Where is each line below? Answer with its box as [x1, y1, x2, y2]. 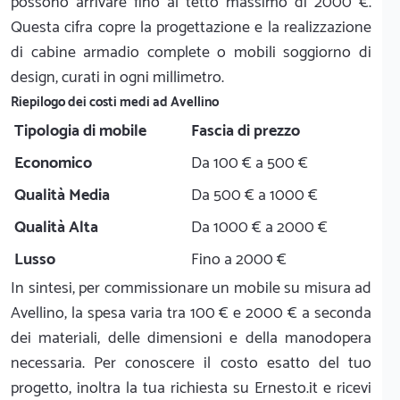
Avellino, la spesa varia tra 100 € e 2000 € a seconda [11, 299, 371, 327]
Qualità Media [14, 181, 110, 209]
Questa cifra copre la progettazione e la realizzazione [11, 13, 371, 41]
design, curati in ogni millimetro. [11, 63, 224, 91]
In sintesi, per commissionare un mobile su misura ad [11, 274, 371, 302]
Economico [14, 149, 92, 177]
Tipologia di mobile [14, 117, 146, 145]
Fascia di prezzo [191, 117, 300, 145]
